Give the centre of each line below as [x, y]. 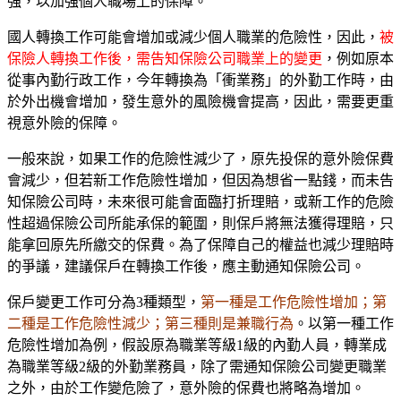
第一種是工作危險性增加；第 [294, 302]
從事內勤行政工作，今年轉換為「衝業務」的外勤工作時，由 [200, 80]
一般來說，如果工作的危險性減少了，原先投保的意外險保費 [200, 158]
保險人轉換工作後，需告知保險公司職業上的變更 [165, 58]
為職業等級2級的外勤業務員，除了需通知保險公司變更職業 [197, 366]
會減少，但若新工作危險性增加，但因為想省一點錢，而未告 [200, 180]
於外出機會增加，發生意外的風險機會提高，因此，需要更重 [200, 101]
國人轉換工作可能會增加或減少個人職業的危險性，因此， [193, 37]
